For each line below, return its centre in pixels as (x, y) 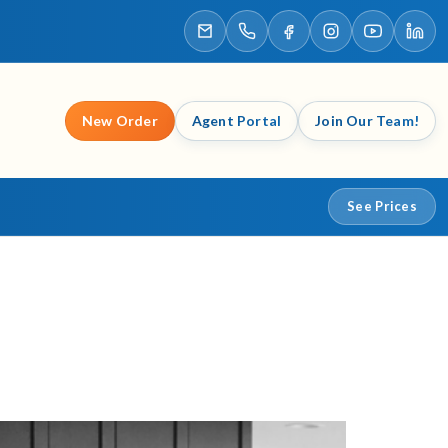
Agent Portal (236, 120)
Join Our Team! (367, 120)
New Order (119, 120)
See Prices (382, 206)
